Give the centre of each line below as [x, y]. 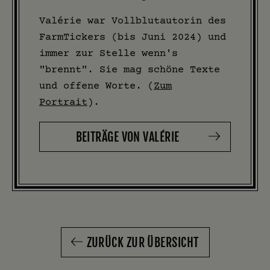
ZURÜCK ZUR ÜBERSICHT [143, 243]
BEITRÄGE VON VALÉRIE [127, 137]
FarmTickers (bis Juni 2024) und [133, 37]
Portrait [63, 102]
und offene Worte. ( [96, 86]
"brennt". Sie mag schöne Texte [130, 69]
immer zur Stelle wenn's [108, 53]
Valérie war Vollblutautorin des [133, 20]
